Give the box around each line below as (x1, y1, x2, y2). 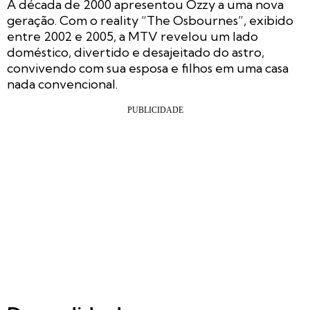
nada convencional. (7, 76, 118, 93)
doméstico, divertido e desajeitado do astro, (7, 44, 264, 61)
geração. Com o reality (7, 12, 141, 29)
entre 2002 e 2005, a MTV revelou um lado (7, 28, 258, 45)
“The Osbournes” (141, 12, 244, 29)
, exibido (244, 12, 293, 29)
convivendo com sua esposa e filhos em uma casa (7, 60, 289, 77)
